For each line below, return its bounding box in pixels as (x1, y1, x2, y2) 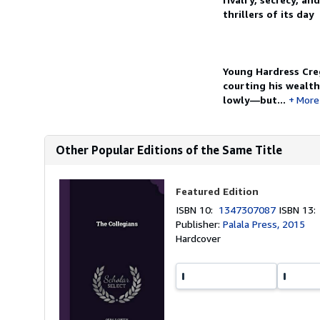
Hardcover (176, 232, 221, 244)
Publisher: (176, 218, 224, 230)
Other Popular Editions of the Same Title (56, 143, 282, 157)
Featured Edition (176, 185, 259, 197)
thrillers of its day (223, 8, 314, 20)
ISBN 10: (176, 204, 219, 216)
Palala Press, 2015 (223, 218, 306, 230)
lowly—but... (223, 94, 286, 106)
